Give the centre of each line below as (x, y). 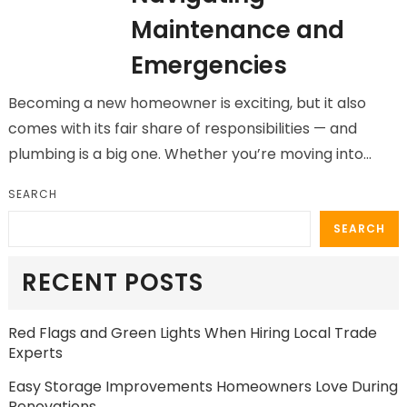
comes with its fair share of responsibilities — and (182, 129)
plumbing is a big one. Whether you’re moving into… (189, 154)
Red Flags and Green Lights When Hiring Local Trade (192, 333)
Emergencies (208, 65)
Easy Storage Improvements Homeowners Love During (203, 387)
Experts (35, 353)
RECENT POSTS (112, 283)
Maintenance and (237, 30)
